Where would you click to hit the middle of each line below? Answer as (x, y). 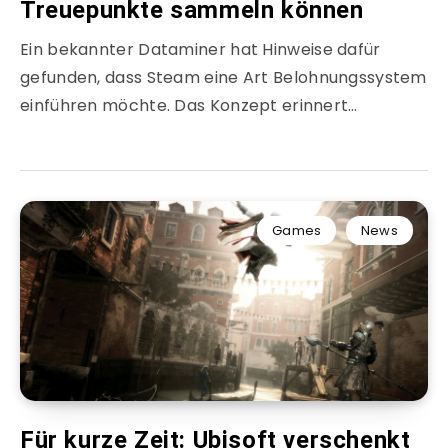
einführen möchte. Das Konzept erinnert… (189, 106)
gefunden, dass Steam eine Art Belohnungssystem (223, 78)
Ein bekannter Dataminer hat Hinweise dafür (200, 50)
